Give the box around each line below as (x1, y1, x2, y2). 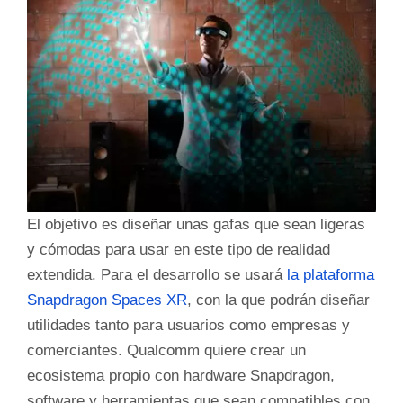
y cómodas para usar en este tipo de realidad (27, 240, 330, 258)
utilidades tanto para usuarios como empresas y (27, 316, 350, 334)
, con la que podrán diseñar (187, 291, 370, 309)
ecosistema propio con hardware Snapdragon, (27, 366, 335, 384)
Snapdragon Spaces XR (27, 291, 187, 309)
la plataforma (287, 265, 374, 283)
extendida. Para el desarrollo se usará (27, 265, 287, 283)
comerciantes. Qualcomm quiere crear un (27, 341, 306, 359)
